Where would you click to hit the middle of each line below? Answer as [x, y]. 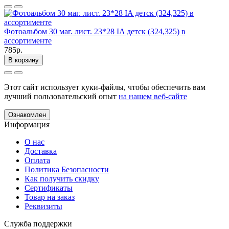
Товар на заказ [50, 197]
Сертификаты [49, 188]
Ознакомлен [27, 114]
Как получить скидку [62, 178]
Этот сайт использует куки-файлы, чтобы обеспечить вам [105, 87]
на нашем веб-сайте [153, 96]
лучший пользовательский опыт [61, 96]
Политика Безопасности [67, 169]
